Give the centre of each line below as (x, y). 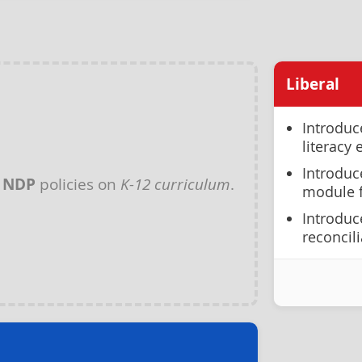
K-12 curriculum (175, 183)
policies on (78, 183)
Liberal (313, 84)
